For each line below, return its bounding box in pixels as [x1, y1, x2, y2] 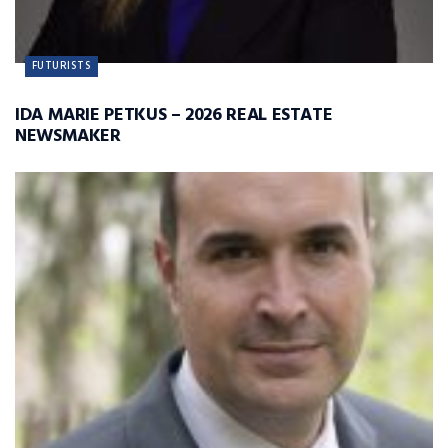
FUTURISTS [32, 56, 91, 75]
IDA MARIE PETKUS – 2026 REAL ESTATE [15, 100, 333, 130]
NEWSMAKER [15, 121, 121, 151]
